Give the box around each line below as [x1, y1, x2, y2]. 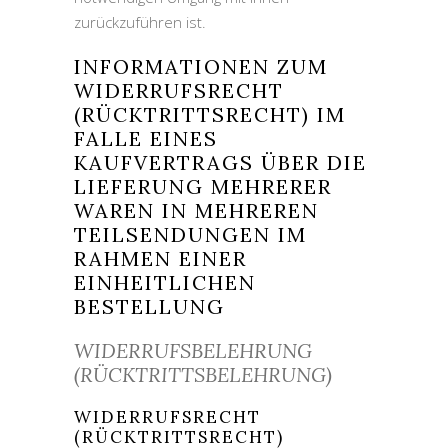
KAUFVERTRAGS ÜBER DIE [74, 150, 367, 175]
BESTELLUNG [74, 294, 225, 319]
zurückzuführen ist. [74, 12, 206, 32]
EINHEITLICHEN [74, 270, 256, 295]
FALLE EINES [74, 126, 218, 151]
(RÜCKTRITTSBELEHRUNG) [74, 362, 332, 387]
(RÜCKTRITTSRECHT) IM [74, 102, 346, 127]
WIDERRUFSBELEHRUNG [74, 338, 312, 363]
